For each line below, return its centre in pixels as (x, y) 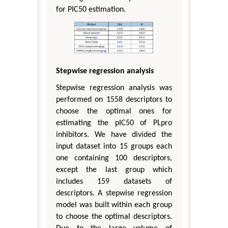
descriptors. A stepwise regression (114, 193)
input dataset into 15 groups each (114, 146)
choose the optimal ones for (114, 111)
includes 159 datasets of (114, 181)
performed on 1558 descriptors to (114, 99)
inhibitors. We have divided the (114, 135)
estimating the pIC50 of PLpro (114, 123)
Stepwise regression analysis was (114, 88)
